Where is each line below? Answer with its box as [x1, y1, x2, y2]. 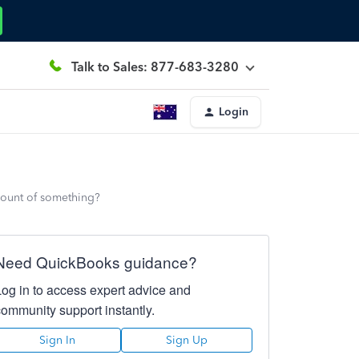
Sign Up [165, 333, 208, 347]
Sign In [39, 333, 76, 347]
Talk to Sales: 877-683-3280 [71, 58, 239, 75]
